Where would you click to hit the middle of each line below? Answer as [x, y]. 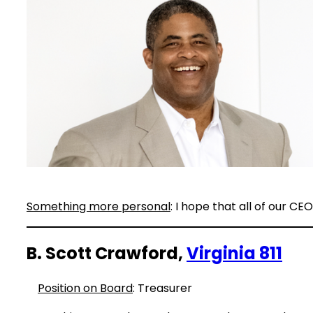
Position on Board [85, 289]
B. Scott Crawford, [107, 254]
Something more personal [99, 206]
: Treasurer [162, 289]
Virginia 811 [234, 254]
